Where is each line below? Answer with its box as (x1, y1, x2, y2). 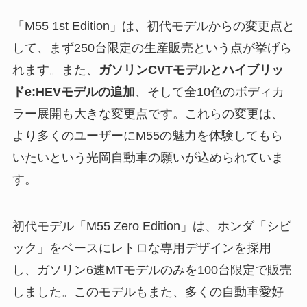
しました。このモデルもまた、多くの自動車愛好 (12, 285, 284, 299)
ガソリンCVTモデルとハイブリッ (98, 63, 284, 77)
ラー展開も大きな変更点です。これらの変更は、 (12, 107, 284, 121)
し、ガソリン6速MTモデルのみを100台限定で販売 (12, 263, 292, 278)
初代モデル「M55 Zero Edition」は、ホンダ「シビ (12, 219, 291, 234)
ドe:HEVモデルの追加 (12, 85, 135, 99)
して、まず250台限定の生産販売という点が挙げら (12, 41, 292, 56)
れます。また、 (12, 63, 99, 77)
